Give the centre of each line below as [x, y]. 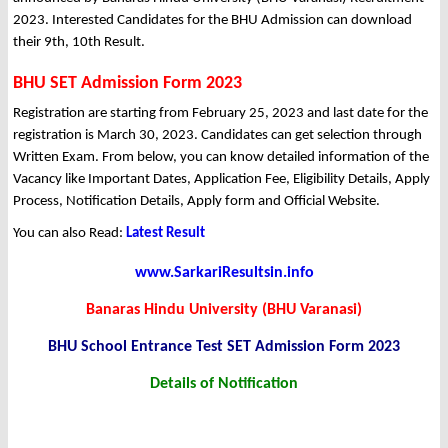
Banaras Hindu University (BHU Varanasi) [224, 310]
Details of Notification [224, 384]
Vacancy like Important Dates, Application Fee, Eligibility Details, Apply [221, 180]
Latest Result [165, 234]
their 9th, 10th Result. [79, 43]
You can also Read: [69, 234]
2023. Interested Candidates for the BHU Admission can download [212, 21]
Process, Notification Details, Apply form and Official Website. [196, 202]
